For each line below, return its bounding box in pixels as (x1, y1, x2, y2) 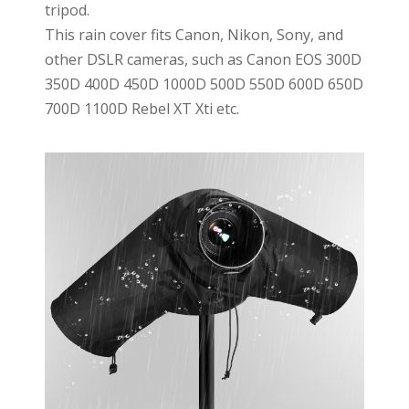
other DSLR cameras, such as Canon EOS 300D (44, 49, 362, 70)
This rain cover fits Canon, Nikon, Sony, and (44, 25, 343, 46)
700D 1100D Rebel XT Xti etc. (44, 99, 239, 120)
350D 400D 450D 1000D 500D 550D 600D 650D (44, 74, 363, 95)
